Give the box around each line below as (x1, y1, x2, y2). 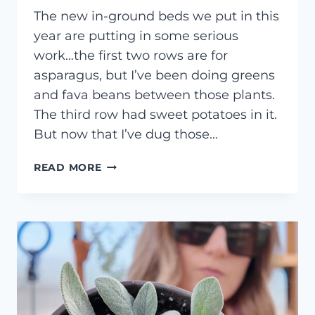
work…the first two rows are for (34, 48, 228, 64)
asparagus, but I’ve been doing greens (34, 67, 275, 84)
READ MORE (34, 161, 102, 174)
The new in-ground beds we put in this (34, 8, 279, 25)
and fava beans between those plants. (34, 87, 275, 103)
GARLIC (101, 206, 143, 219)
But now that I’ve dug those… (34, 127, 218, 143)
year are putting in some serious (34, 28, 238, 44)
